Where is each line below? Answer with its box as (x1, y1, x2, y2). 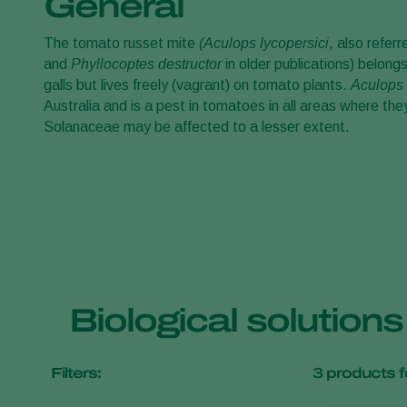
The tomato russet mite (44, 35, 195, 51)
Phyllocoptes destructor (71, 56, 222, 72)
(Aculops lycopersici (195, 35, 329, 51)
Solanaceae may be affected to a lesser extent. (44, 119, 350, 134)
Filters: (51, 365, 101, 381)
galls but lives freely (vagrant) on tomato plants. (44, 77, 351, 93)
